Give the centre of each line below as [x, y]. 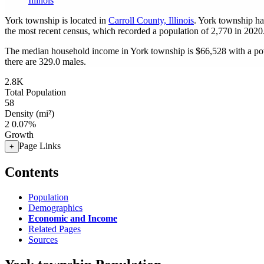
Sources [43, 239]
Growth [19, 135]
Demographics [55, 207]
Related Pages [55, 229]
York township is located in [57, 20]
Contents [32, 172]
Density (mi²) [29, 113]
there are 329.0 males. [45, 62]
